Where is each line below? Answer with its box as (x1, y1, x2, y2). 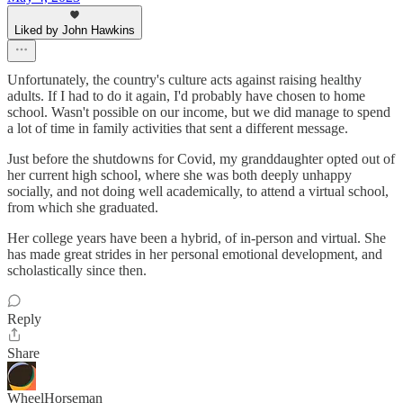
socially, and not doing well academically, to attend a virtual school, (7, 184, 389, 200)
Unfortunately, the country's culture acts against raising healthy (7, 72, 362, 88)
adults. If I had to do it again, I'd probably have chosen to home (7, 88, 365, 104)
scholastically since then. (7, 263, 147, 279)
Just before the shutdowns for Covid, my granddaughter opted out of (7, 151, 395, 167)
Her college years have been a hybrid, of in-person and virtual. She (7, 230, 386, 246)
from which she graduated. (7, 200, 158, 216)
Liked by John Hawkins (14, 23, 135, 38)
